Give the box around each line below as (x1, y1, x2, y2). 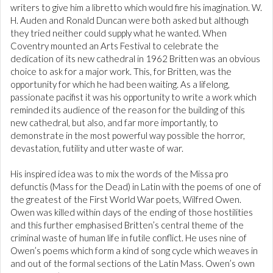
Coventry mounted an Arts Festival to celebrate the (10, 40, 219, 52)
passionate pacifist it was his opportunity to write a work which (10, 91, 257, 103)
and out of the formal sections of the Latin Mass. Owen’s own (10, 258, 255, 269)
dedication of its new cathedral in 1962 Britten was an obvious (10, 53, 260, 65)
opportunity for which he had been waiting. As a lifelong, (10, 79, 230, 90)
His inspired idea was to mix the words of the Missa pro (10, 168, 229, 180)
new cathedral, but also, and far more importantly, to (10, 117, 218, 129)
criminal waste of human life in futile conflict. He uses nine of (10, 232, 247, 244)
